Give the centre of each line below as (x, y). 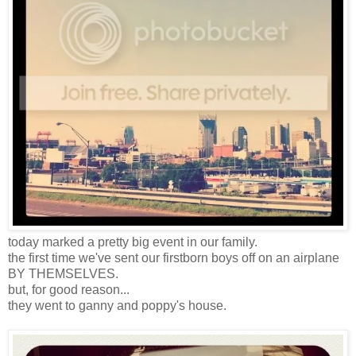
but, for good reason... (69, 289)
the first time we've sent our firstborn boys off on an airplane (174, 257)
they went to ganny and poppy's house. (117, 305)
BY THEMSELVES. (63, 273)
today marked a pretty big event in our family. (133, 242)
